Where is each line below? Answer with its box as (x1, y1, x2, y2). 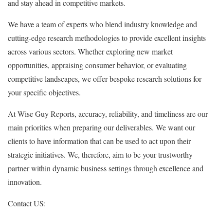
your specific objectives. (8, 87, 81, 97)
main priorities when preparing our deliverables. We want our (8, 122, 195, 132)
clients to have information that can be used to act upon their (8, 136, 191, 146)
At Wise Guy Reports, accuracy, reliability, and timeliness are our (8, 109, 208, 119)
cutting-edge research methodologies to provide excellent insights (8, 33, 206, 43)
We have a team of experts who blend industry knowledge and (8, 19, 197, 29)
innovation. (8, 177, 42, 187)
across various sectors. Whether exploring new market (8, 46, 173, 56)
